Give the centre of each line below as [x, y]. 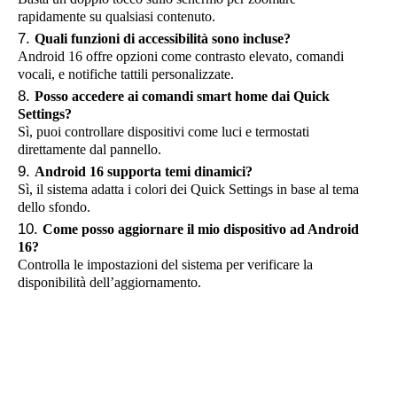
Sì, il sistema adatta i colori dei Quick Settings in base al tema [188, 189]
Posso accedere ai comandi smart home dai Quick [182, 96]
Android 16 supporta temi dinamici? [144, 171]
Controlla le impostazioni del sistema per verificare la [165, 265]
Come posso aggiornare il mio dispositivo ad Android [201, 229]
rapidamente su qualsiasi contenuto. [117, 16]
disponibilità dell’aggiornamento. [109, 282]
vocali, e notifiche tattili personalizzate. [126, 74]
